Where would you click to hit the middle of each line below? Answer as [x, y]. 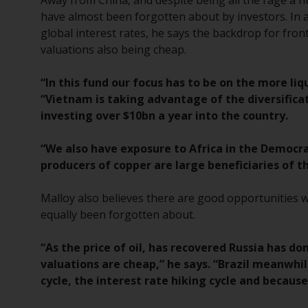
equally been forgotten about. [118, 214]
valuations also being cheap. [114, 49]
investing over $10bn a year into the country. [165, 115]
